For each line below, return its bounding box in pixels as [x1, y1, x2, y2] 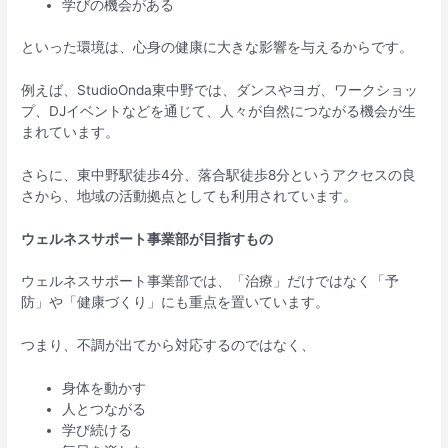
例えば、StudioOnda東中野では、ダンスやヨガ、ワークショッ [21, 81, 419, 98]
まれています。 [21, 123, 120, 140]
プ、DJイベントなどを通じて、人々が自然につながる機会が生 [21, 102, 417, 119]
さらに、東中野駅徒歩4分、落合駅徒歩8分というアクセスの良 [21, 166, 417, 183]
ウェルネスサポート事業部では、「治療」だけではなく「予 [21, 273, 400, 290]
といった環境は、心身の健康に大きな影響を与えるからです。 [21, 38, 414, 55]
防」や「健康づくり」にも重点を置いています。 [21, 294, 330, 311]
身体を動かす [62, 380, 147, 397]
